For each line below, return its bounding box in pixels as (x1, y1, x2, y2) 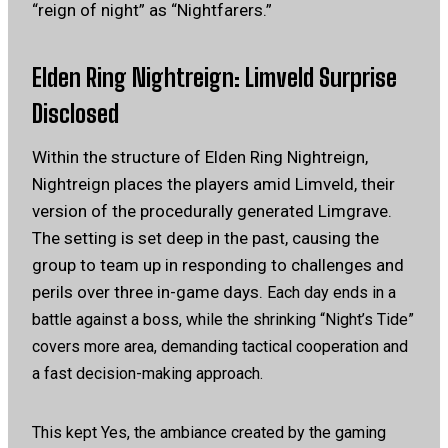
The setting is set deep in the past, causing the (32, 227, 379, 248)
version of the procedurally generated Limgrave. (32, 200, 392, 221)
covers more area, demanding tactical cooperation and (32, 336, 408, 356)
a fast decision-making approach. (32, 363, 263, 383)
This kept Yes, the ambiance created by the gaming (32, 422, 386, 442)
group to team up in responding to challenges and (32, 254, 404, 275)
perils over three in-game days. (32, 281, 267, 302)
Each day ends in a (267, 282, 396, 302)
